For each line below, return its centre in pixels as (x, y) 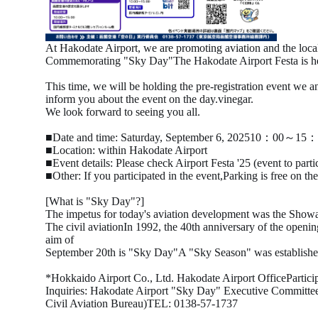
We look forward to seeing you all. (123, 112)
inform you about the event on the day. (132, 99)
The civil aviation (84, 227)
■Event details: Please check (110, 163)
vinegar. (236, 99)
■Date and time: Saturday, (105, 138)
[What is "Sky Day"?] (95, 202)
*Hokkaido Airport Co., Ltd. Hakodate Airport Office (166, 278)
